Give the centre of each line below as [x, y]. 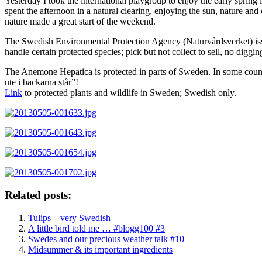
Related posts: [38, 195]
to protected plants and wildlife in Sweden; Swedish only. [129, 93]
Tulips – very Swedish [69, 218]
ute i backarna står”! [42, 82]
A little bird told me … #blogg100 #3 [96, 228]
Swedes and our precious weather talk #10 [106, 239]
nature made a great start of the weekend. [80, 22]
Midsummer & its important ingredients [100, 249]
